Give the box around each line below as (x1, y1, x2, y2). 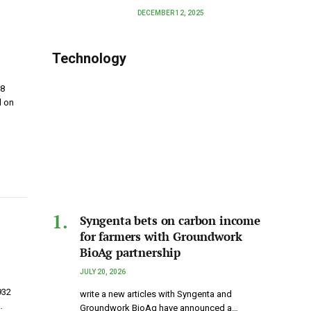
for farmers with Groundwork (80, 228, 242, 245)
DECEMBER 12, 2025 (137, 9, 205, 17)
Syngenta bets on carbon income (80, 212, 260, 229)
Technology (52, 50, 126, 67)
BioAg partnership (80, 244, 181, 261)
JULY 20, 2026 (80, 268, 126, 276)
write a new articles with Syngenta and (80, 289, 232, 300)
